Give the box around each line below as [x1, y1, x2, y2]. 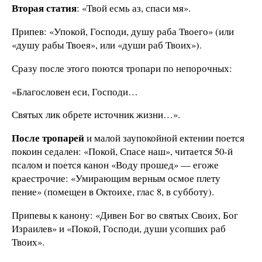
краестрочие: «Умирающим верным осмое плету [12, 171, 220, 185]
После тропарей [12, 130, 84, 146]
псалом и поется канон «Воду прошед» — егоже [12, 158, 219, 172]
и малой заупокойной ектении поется [84, 131, 244, 145]
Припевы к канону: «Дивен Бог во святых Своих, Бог [12, 208, 238, 222]
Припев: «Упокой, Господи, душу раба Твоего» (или [12, 24, 234, 38]
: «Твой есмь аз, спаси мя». [77, 1, 191, 15]
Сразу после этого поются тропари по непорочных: [12, 61, 232, 75]
